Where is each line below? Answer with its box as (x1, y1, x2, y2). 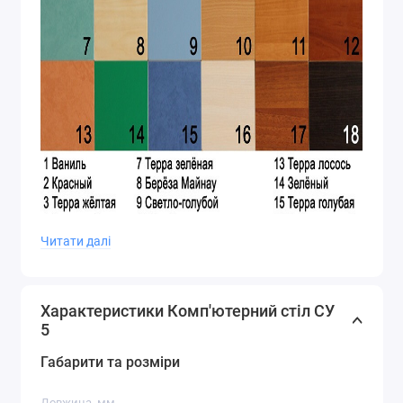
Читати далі (40, 234, 111, 249)
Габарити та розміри (40, 354, 180, 372)
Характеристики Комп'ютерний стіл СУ (40, 301, 335, 321)
